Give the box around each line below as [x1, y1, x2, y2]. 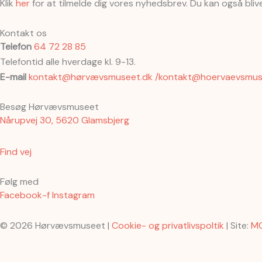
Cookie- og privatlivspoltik [112, 219, 224, 232]
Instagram [52, 189, 95, 202]
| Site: [224, 219, 251, 232]
